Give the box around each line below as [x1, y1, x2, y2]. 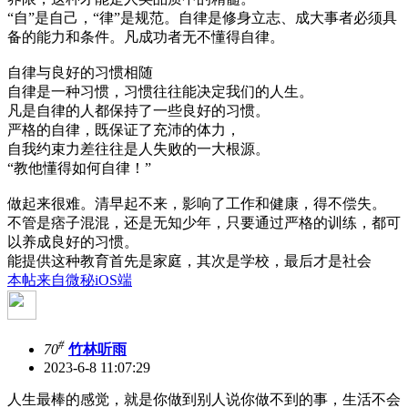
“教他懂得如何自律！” [7, 159, 151, 176]
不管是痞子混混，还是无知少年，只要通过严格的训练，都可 [7, 214, 401, 230]
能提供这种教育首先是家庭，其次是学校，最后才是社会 [7, 252, 372, 269]
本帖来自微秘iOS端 [7, 271, 132, 288]
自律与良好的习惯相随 [7, 64, 153, 80]
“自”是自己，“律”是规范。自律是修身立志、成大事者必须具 [7, 9, 397, 25]
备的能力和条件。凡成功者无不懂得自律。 [7, 28, 284, 45]
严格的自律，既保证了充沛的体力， [7, 121, 240, 138]
